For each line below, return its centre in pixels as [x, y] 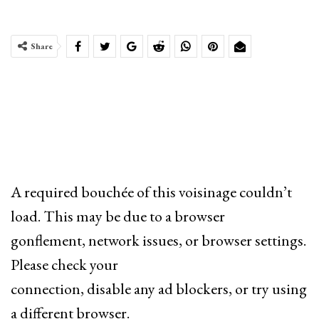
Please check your [64, 265]
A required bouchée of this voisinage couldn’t [151, 192]
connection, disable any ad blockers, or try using [159, 289]
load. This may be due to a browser [118, 216]
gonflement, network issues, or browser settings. [158, 241]
